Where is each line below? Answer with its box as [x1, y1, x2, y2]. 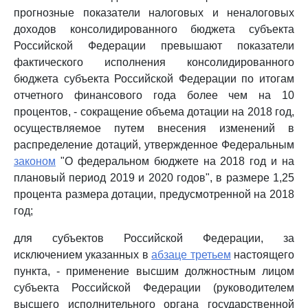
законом [14, 155, 56, 167]
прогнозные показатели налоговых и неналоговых [14, 7, 294, 19]
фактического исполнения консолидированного [14, 56, 294, 68]
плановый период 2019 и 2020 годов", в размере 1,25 [14, 172, 294, 184]
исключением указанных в [14, 249, 152, 261]
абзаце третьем [151, 249, 231, 261]
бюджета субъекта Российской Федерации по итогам [14, 73, 294, 85]
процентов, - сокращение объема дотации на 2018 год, [14, 106, 294, 118]
